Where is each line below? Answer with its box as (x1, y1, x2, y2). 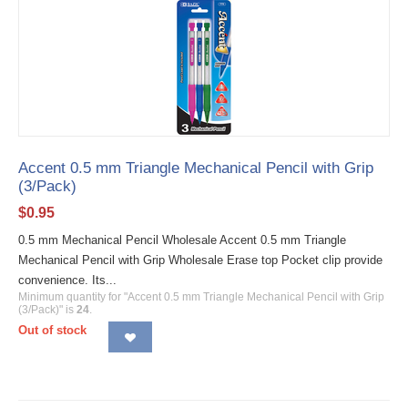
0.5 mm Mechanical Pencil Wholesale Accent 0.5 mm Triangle (18, 233, 346, 248)
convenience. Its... (18, 273, 117, 288)
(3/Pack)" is (18, 303, 76, 317)
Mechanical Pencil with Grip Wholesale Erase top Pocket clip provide (18, 253, 382, 268)
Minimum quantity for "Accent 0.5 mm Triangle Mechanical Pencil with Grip (18, 291, 384, 304)
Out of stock (18, 323, 87, 338)
